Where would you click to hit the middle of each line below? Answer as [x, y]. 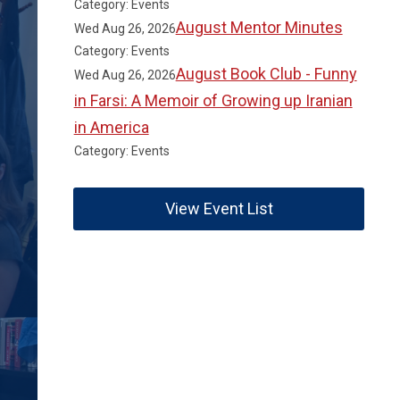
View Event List [219, 208]
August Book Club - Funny [266, 74]
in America [111, 127]
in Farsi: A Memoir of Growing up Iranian [213, 100]
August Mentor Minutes [259, 27]
